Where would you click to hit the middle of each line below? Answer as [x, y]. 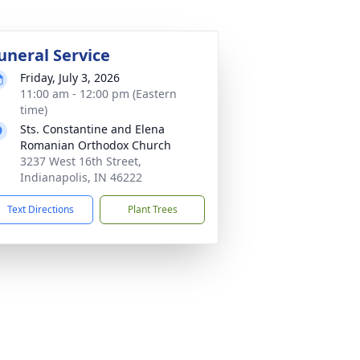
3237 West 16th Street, [81, 161]
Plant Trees [152, 209]
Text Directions [41, 209]
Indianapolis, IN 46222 [81, 177]
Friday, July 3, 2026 [70, 78]
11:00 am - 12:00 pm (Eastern [98, 94]
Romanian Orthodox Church [96, 145]
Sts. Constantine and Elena [92, 129]
